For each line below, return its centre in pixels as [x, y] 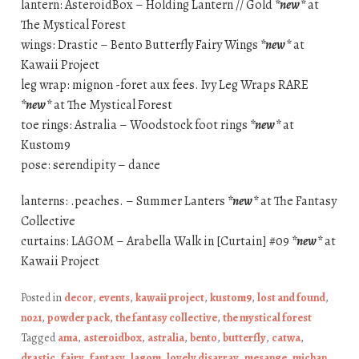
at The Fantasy [297, 202]
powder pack [78, 318]
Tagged [39, 338]
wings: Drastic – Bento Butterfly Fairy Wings [140, 45]
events [114, 298]
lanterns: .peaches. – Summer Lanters [124, 202]
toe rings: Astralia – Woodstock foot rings [135, 125]
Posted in [42, 298]
